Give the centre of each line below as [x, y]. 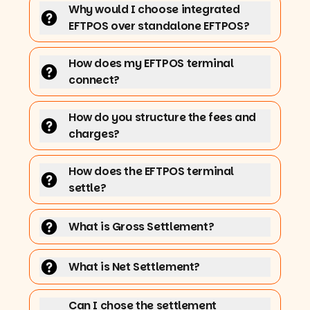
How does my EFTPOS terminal [151, 63]
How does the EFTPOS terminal [151, 171]
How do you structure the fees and [162, 117]
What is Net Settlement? [134, 266]
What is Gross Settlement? [142, 226]
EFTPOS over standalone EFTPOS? [159, 26]
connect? [94, 80]
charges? [94, 134]
